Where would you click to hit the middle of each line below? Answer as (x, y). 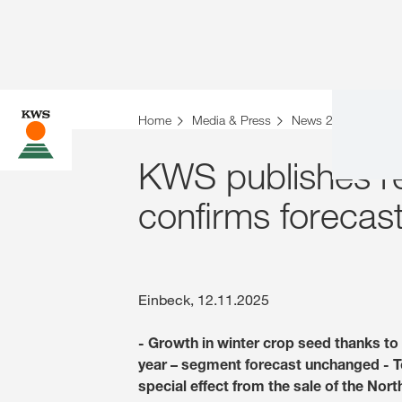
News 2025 (323, 120)
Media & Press (232, 120)
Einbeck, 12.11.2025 (204, 300)
